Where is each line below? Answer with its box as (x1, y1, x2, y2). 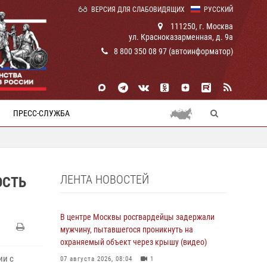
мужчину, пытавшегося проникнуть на (60, 225, 193, 234)
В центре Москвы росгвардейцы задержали (60, 212, 215, 222)
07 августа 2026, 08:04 (60, 255, 132, 263)
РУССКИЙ (204, 5, 233, 14)
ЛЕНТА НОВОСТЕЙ (60, 172, 149, 187)
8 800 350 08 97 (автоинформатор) (114, 46, 233, 56)
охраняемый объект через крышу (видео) (60, 237, 207, 247)
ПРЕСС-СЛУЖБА (13, 108, 70, 118)
